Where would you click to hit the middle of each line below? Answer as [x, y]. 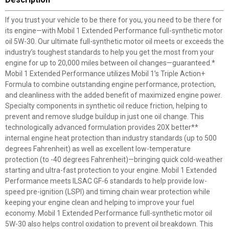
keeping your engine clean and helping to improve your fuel [100, 202]
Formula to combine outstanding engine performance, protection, [110, 84]
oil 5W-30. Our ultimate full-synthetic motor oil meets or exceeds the [114, 41]
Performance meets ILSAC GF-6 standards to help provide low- [106, 181]
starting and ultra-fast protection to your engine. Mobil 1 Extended [111, 170]
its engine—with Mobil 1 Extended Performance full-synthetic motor [114, 31]
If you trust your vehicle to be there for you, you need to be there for [113, 20]
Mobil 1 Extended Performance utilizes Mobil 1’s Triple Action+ [105, 74]
